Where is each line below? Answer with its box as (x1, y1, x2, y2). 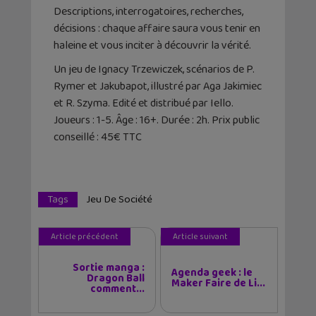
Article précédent (51, 229, 119, 243)
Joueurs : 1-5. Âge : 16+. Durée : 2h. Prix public (54, 111, 260, 129)
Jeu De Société (87, 190, 152, 208)
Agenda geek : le (171, 264, 253, 281)
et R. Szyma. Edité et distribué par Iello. (54, 94, 233, 112)
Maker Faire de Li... (171, 274, 265, 292)
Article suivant (173, 229, 228, 243)
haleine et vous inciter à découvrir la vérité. (54, 36, 251, 54)
